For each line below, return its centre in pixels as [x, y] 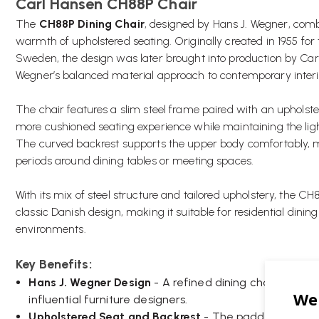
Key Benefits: [54, 264]
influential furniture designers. [108, 299]
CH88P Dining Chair [91, 24]
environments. [51, 229]
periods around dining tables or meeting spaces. [135, 161]
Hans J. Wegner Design [90, 282]
